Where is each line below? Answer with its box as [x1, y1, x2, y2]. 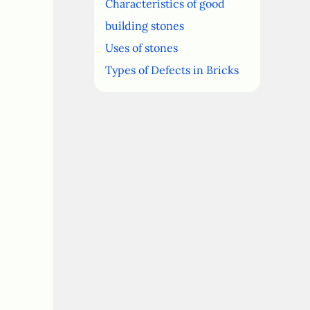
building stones [105, 18, 184, 33]
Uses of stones [105, 40, 178, 55]
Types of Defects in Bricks [105, 62, 239, 77]
